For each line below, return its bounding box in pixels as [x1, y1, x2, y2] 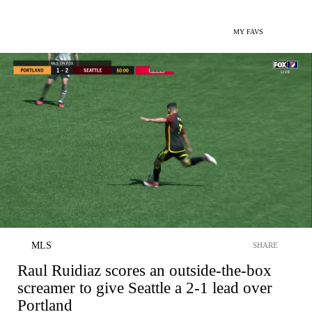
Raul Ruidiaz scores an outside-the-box [17, 261, 272, 279]
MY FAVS [233, 28, 263, 36]
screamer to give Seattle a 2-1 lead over [17, 279, 272, 297]
